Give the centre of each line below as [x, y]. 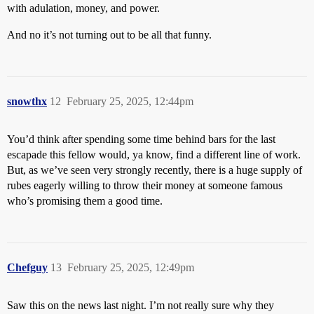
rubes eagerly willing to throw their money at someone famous [145, 185]
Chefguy [27, 267]
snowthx [27, 101]
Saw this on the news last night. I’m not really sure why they [141, 305]
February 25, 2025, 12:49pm [131, 267]
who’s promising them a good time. [85, 200]
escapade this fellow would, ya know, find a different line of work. [154, 154]
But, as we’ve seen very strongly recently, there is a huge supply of [155, 170]
